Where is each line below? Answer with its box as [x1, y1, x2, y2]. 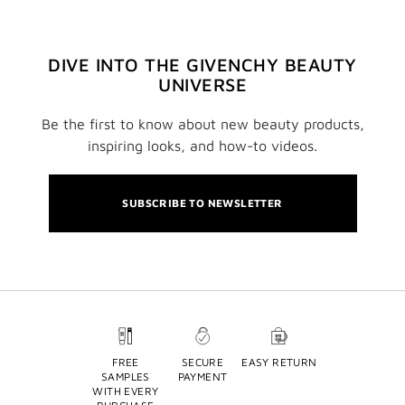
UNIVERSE [158, 74, 247, 96]
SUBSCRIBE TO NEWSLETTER [122, 196, 283, 211]
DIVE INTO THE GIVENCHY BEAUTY [48, 54, 357, 76]
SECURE [181, 355, 224, 370]
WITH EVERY [92, 384, 159, 399]
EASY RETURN [241, 355, 317, 370]
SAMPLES [101, 370, 150, 384]
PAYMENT [177, 370, 228, 384]
